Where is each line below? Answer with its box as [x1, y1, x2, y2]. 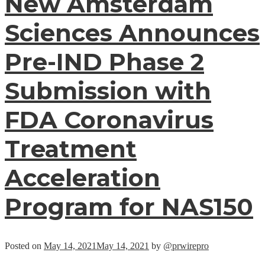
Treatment [5, 134, 137, 163]
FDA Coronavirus [5, 105, 214, 134]
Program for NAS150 [5, 192, 253, 221]
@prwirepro [163, 241, 209, 251]
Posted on [5, 241, 44, 251]
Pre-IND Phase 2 [5, 47, 204, 76]
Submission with [5, 76, 211, 105]
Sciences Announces [5, 18, 260, 47]
